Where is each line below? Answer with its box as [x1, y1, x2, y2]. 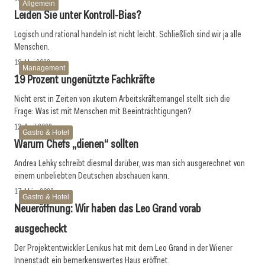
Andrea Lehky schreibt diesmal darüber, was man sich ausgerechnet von [14, 157, 245, 169]
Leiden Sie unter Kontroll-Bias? [14, 7, 141, 22]
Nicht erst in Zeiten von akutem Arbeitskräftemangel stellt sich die [14, 93, 230, 105]
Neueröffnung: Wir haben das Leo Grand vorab [14, 201, 201, 216]
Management [22, 64, 65, 72]
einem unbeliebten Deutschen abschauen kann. [14, 170, 169, 182]
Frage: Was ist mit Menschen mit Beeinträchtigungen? [14, 105, 192, 117]
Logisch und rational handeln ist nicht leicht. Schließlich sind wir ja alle [14, 28, 241, 40]
